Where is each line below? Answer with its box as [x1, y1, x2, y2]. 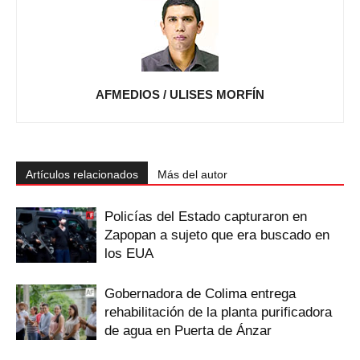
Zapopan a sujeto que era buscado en [104, 227, 329, 243]
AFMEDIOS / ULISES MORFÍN [96, 87, 264, 101]
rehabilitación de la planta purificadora [104, 304, 332, 320]
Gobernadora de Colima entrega [104, 285, 296, 301]
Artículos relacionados [26, 167, 138, 181]
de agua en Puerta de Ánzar [104, 322, 272, 338]
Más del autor [157, 167, 227, 181]
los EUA [104, 245, 153, 261]
